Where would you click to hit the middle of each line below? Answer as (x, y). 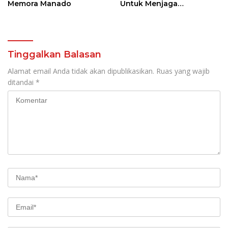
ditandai (22, 82)
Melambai (139, 22)
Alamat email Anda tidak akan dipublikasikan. (81, 71)
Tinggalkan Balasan (54, 54)
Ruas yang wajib (183, 71)
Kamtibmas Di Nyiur (157, 12)
